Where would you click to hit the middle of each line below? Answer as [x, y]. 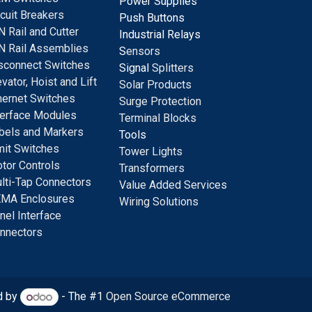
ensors [143, 52]
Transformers [152, 169]
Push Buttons [152, 18]
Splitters [171, 68]
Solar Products [155, 85]
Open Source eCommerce [168, 297]
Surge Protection [160, 102]
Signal [134, 68]
